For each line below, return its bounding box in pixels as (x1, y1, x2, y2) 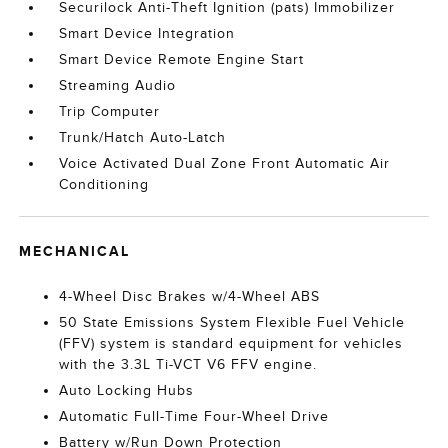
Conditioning (59, 177, 150, 192)
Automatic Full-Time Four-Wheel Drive (59, 409, 330, 424)
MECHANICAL (19, 243, 131, 259)
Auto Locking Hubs (59, 383, 195, 398)
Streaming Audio (59, 78, 177, 93)
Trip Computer (59, 104, 161, 119)
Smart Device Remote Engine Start (59, 52, 305, 67)
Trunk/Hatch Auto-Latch (59, 130, 227, 145)
